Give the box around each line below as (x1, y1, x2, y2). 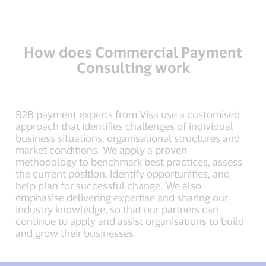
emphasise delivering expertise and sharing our (15, 191, 229, 203)
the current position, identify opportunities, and (15, 167, 230, 179)
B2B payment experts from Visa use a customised (15, 108, 240, 120)
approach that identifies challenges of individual (15, 120, 234, 132)
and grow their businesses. (15, 227, 137, 239)
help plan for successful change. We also (15, 179, 202, 191)
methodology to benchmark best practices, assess (15, 156, 243, 167)
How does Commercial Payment (24, 43, 242, 61)
